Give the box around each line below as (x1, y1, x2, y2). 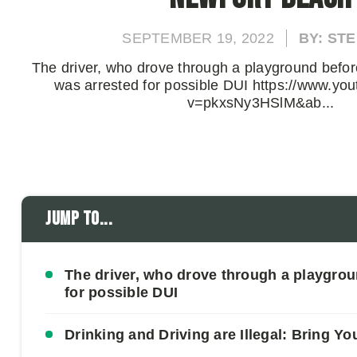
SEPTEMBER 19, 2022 (122, 30, 274, 46)
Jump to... (45, 207, 112, 230)
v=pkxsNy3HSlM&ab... (186, 95, 335, 111)
